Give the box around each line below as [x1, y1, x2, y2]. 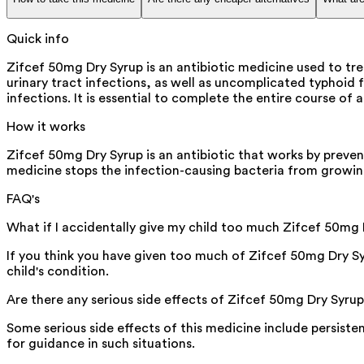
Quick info [6, 32, 69, 45]
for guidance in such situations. [6, 336, 195, 350]
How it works [6, 119, 85, 133]
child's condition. [6, 264, 109, 278]
